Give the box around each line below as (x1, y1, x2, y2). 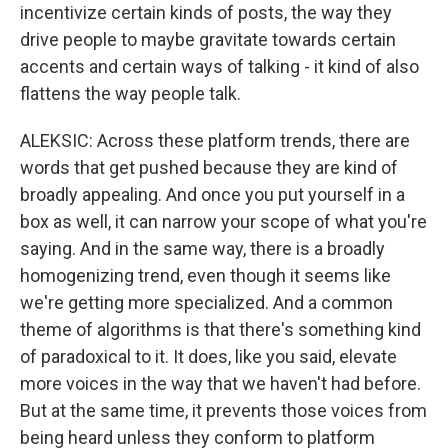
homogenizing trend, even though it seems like (20, 265, 391, 287)
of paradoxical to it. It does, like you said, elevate (20, 346, 397, 368)
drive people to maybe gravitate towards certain (20, 29, 396, 51)
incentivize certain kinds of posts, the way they (20, 2, 392, 24)
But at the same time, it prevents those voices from (20, 400, 427, 422)
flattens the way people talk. (20, 83, 241, 105)
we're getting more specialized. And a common (20, 292, 393, 314)
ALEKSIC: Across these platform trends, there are (20, 130, 410, 152)
